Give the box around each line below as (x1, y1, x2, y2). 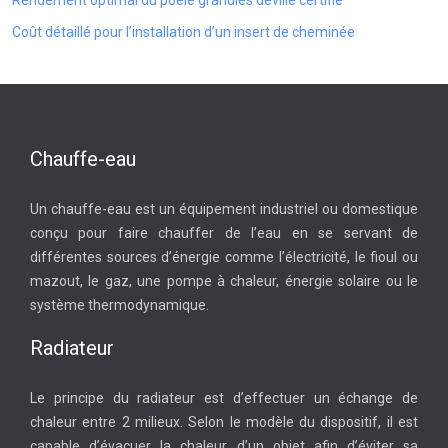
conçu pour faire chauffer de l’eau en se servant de (30, 225, 418, 241)
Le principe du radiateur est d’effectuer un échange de (30, 390, 418, 406)
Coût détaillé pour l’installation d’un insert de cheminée (12, 24, 355, 40)
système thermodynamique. (30, 297, 209, 313)
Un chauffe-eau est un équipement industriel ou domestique (30, 201, 418, 217)
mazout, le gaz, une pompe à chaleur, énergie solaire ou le (30, 273, 418, 289)
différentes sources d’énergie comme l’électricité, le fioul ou (30, 249, 418, 265)
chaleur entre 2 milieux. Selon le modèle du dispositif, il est (30, 414, 418, 430)
